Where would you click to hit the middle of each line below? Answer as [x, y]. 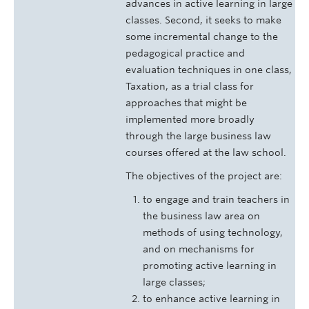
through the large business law [198, 136]
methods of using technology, [213, 233]
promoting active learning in [210, 266]
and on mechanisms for [199, 249]
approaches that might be [186, 103]
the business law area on [201, 216]
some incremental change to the [202, 37]
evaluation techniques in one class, [209, 70]
